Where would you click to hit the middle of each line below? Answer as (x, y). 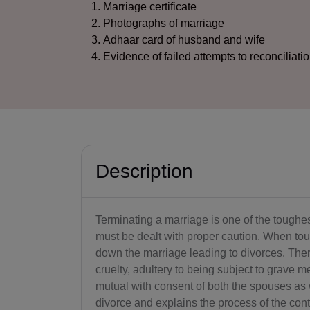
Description (144, 171)
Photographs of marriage (164, 23)
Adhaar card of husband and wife (184, 39)
